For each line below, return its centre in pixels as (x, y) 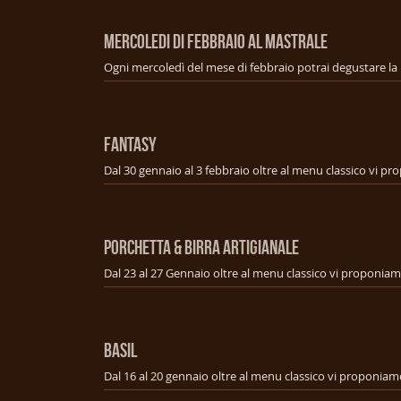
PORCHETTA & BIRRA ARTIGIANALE (201, 247)
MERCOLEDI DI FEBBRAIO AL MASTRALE (216, 41)
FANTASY (130, 144)
